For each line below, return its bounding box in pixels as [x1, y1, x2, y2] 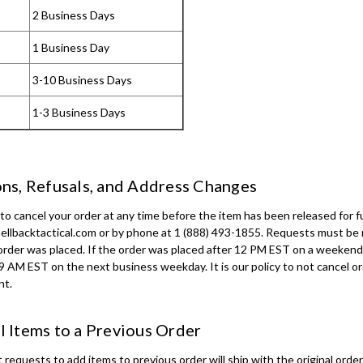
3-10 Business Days [29, 72, 132, 87]
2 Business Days [29, 7, 115, 22]
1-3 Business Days [29, 105, 126, 119]
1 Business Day [29, 40, 109, 54]
